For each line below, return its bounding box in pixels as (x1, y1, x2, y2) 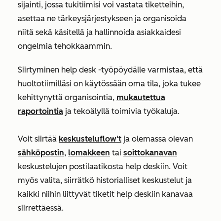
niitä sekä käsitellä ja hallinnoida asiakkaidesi (18, 28, 181, 37)
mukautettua (116, 93, 165, 102)
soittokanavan (123, 148, 177, 157)
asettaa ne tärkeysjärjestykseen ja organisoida (18, 14, 186, 23)
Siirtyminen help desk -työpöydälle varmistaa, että (18, 65, 203, 74)
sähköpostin (18, 148, 64, 157)
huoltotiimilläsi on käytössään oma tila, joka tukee (18, 79, 201, 88)
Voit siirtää (18, 134, 59, 144)
